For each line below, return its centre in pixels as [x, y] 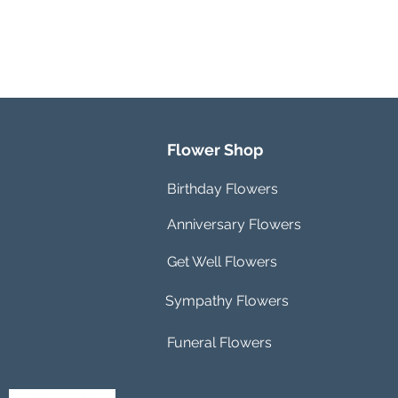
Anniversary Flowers [234, 225]
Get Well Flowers [222, 262]
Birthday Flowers [223, 189]
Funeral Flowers [219, 343]
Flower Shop [215, 150]
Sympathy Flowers [227, 301]
